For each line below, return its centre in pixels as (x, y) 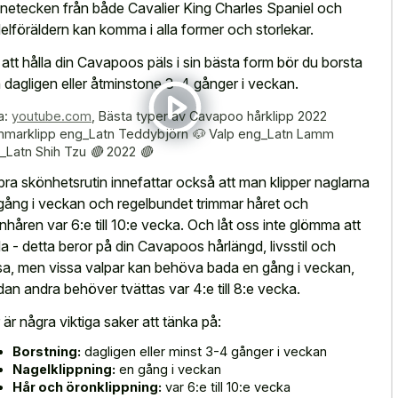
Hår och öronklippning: (87, 387)
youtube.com (52, 115)
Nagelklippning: (64, 370)
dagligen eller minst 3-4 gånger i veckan (204, 352)
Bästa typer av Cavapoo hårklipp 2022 (213, 115)
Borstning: (47, 352)
